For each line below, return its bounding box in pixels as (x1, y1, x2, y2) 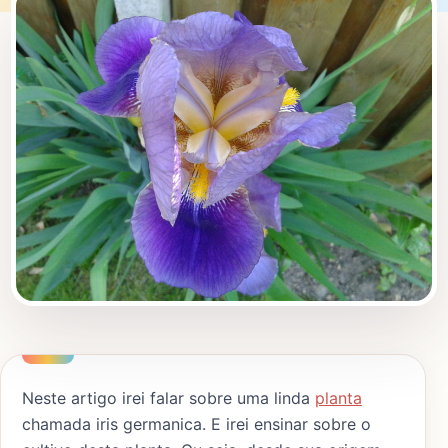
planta (315, 388, 362, 408)
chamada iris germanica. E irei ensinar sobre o (22, 414, 371, 434)
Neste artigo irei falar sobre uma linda (22, 388, 315, 408)
